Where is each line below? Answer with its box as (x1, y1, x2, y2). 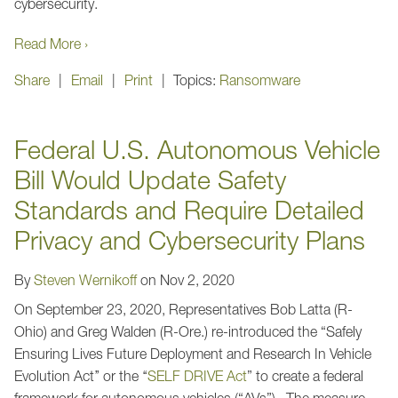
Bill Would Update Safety (14, 163, 286, 195)
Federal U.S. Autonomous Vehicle (14, 133, 380, 164)
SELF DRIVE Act (147, 367, 247, 384)
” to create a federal (247, 367, 363, 384)
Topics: (173, 71, 219, 88)
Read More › (14, 35, 88, 52)
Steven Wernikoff (34, 271, 137, 288)
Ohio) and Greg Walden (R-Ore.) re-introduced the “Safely (14, 322, 362, 339)
